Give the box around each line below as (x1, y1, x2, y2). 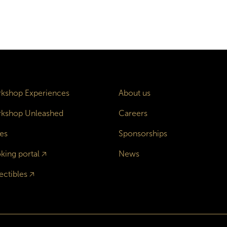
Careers (118, 108, 147, 118)
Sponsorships (118, 129, 167, 138)
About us (118, 88, 150, 98)
